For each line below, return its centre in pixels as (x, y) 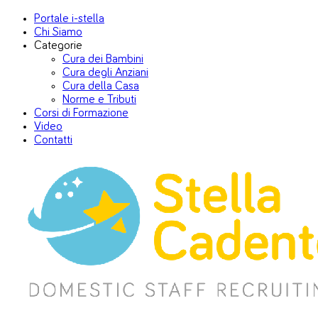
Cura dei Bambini (103, 59)
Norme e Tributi (99, 100)
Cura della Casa (101, 86)
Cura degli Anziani (105, 73)
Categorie (58, 46)
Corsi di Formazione (81, 113)
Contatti (53, 140)
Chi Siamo (58, 32)
